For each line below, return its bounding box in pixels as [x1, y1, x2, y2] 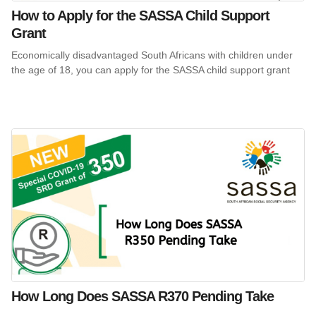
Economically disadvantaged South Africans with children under [11, 49, 293, 61]
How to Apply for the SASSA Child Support [11, 7, 269, 23]
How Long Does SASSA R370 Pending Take [11, 288, 274, 305]
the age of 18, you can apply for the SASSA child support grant [11, 63, 290, 75]
